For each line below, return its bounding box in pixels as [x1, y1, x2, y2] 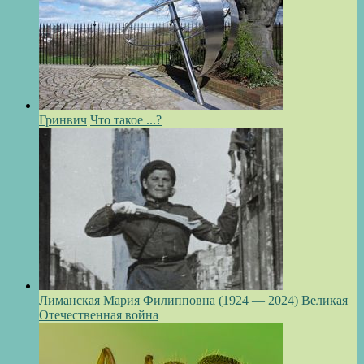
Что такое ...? [90, 113, 162, 128]
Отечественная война [39, 308, 158, 323]
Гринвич [39, 113, 87, 128]
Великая [301, 293, 348, 308]
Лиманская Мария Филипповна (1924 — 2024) [39, 293, 298, 308]
